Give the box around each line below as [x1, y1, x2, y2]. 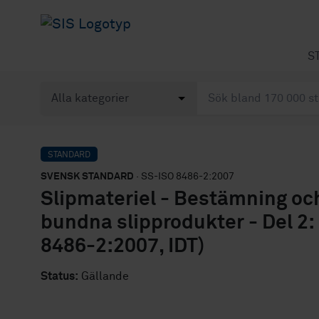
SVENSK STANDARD [41, 172, 134, 182]
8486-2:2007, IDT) [41, 236, 204, 256]
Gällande [78, 271, 129, 282]
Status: [41, 271, 78, 282]
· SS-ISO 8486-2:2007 [134, 172, 234, 182]
